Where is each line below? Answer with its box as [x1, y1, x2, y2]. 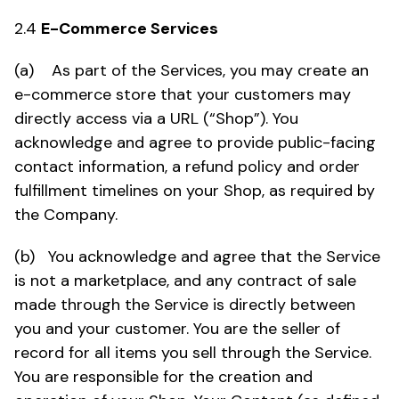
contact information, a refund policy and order [14, 155, 360, 177]
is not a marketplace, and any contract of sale [14, 269, 356, 291]
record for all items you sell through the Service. [14, 341, 371, 363]
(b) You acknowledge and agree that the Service [14, 245, 380, 267]
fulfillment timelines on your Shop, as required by [14, 179, 375, 201]
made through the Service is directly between [14, 293, 355, 315]
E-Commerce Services [41, 17, 218, 39]
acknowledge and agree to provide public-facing [14, 131, 376, 153]
